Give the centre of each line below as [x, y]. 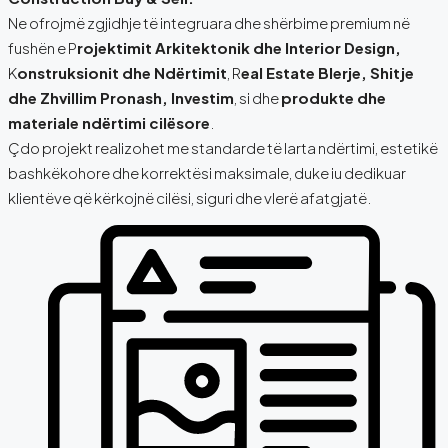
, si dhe [257, 97]
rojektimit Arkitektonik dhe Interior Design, [239, 47]
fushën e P [42, 47]
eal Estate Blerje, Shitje [327, 72]
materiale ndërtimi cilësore [109, 122]
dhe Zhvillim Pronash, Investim [121, 97]
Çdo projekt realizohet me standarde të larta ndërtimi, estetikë [223, 147]
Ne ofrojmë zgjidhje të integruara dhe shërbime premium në [209, 22]
